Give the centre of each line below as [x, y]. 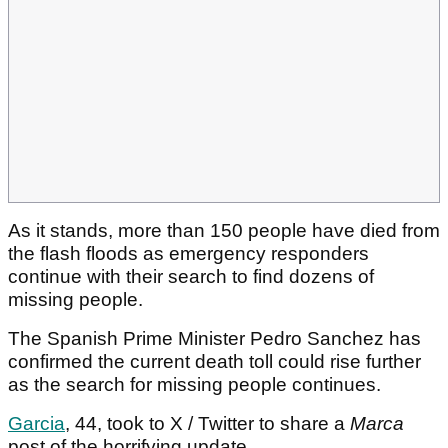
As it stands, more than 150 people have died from [224, 231]
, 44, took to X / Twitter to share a [207, 424]
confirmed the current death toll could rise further [214, 362]
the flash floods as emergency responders [188, 254]
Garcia [36, 424]
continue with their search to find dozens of [191, 277]
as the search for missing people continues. [197, 385]
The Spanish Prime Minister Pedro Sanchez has [214, 339]
